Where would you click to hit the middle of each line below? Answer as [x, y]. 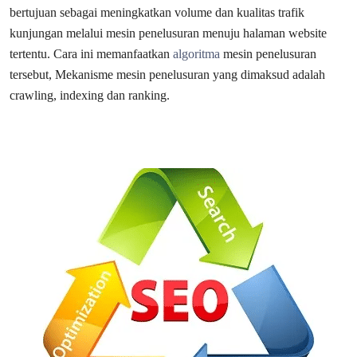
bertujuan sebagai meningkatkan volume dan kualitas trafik [157, 12]
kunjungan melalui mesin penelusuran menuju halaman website [168, 33]
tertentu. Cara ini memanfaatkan [91, 53]
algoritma [196, 53]
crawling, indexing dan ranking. [90, 95]
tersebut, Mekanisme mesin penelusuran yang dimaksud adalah [167, 74]
